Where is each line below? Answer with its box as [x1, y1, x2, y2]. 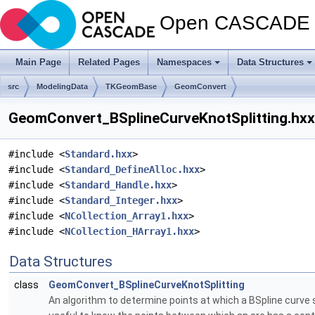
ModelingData [37, 82, 88, 91]
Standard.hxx [65, 148, 132, 160]
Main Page [15, 57, 61, 67]
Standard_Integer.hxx [65, 195, 177, 206]
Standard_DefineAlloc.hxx [65, 164, 200, 175]
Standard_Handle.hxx [65, 179, 172, 191]
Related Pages [78, 57, 140, 67]
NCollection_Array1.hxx [65, 210, 188, 221]
